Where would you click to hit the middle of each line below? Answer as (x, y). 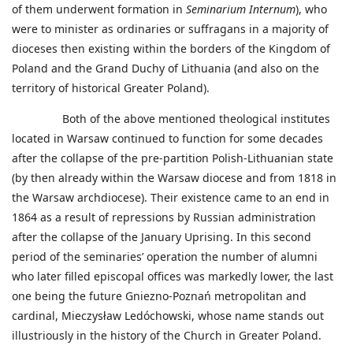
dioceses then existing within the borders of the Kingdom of (171, 49)
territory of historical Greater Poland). (111, 88)
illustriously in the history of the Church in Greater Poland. (168, 336)
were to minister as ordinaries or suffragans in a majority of (170, 29)
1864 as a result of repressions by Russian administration (164, 217)
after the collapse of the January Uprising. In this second (162, 237)
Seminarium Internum (241, 9)
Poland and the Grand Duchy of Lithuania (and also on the (165, 69)
